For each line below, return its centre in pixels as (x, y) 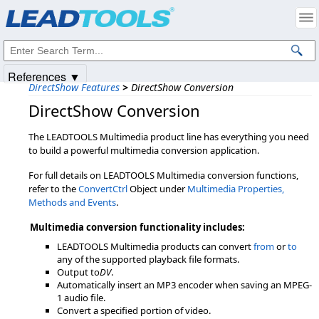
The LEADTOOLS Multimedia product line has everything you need (169, 137)
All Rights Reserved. (188, 19)
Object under (157, 189)
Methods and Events (72, 202)
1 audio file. (81, 298)
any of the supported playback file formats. (148, 259)
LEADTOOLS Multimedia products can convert (155, 246)
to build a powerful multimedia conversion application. (144, 150)
